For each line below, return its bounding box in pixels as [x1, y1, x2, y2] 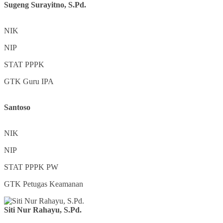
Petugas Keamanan [23, 180, 83, 189]
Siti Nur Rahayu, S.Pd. [4, 206, 82, 215]
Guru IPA [23, 77, 54, 86]
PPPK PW [25, 163, 58, 172]
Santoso [4, 103, 30, 112]
